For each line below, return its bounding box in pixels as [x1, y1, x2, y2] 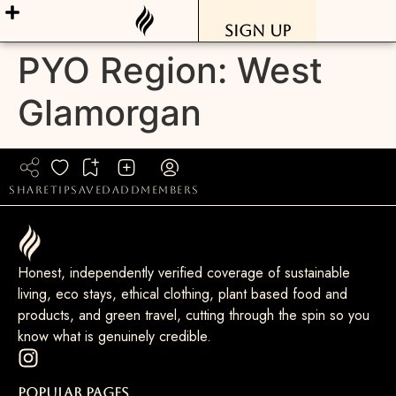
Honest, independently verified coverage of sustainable [18, 263, 350, 284]
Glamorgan [18, 90, 202, 134]
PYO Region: [18, 48, 237, 92]
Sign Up [225, 20, 292, 40]
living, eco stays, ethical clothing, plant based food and [18, 284, 347, 305]
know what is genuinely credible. [18, 326, 211, 347]
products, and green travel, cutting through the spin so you [18, 305, 369, 326]
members [141, 183, 200, 196]
